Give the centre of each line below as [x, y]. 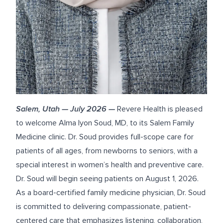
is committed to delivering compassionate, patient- [104, 207]
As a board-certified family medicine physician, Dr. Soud [111, 193]
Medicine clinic [40, 137]
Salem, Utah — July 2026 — [65, 109]
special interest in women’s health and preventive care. [110, 165]
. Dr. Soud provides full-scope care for [129, 137]
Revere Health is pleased [160, 109]
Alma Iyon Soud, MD [93, 123]
